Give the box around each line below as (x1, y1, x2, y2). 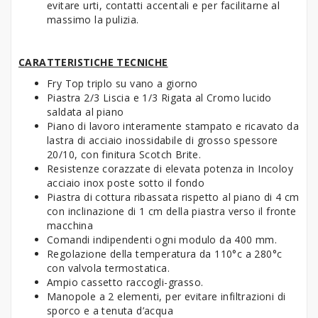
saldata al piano (47, 104, 124, 119)
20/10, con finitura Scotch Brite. (47, 147, 204, 161)
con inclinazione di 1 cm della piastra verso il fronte (47, 204, 297, 218)
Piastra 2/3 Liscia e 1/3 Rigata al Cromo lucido (47, 90, 272, 104)
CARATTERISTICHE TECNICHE (18, 55, 168, 69)
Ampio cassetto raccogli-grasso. (47, 275, 207, 289)
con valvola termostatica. (47, 261, 176, 275)
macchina (47, 218, 94, 232)
